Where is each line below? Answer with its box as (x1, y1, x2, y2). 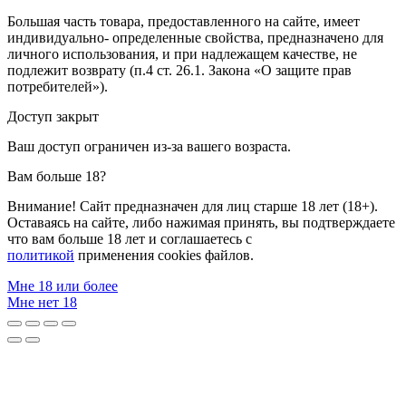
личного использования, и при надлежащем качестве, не (7, 46, 357, 63)
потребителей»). (7, 79, 108, 95)
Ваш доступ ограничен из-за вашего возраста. (7, 139, 291, 155)
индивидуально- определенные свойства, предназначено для (7, 30, 383, 46)
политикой (7, 247, 74, 264)
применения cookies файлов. (74, 247, 254, 264)
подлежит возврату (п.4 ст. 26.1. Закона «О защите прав (7, 63, 352, 79)
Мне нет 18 (7, 295, 77, 311)
